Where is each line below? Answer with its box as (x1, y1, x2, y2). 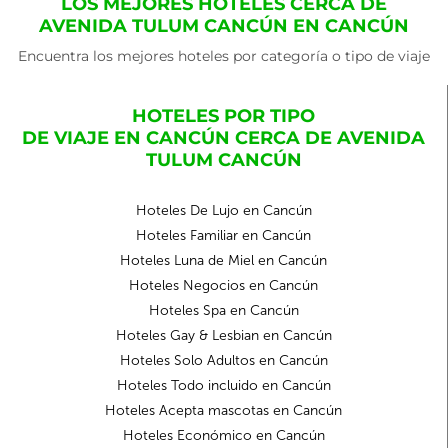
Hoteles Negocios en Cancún (129, 277, 318, 294)
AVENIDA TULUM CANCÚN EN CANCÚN (39, 15, 409, 37)
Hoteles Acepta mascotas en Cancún (105, 402, 342, 419)
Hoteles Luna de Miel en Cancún (120, 252, 327, 269)
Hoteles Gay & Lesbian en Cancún (115, 327, 332, 344)
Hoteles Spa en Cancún (148, 302, 299, 319)
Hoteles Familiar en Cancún (136, 227, 311, 244)
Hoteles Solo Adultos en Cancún (119, 352, 328, 369)
